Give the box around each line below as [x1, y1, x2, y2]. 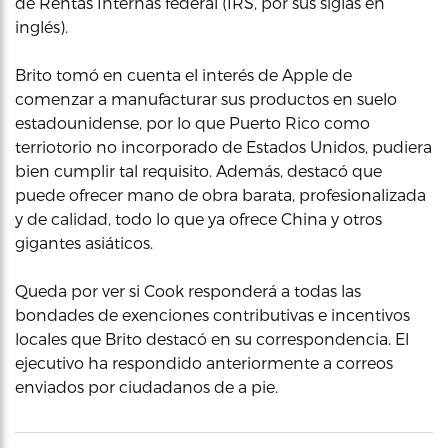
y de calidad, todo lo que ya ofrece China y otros [15, 208, 382, 228]
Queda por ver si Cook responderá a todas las [15, 280, 361, 300]
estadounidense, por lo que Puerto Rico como [15, 112, 370, 132]
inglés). [15, 16, 68, 36]
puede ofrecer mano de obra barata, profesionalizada [15, 184, 426, 204]
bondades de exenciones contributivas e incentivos [15, 304, 410, 324]
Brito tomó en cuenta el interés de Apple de [15, 64, 352, 84]
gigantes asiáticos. [15, 232, 153, 252]
